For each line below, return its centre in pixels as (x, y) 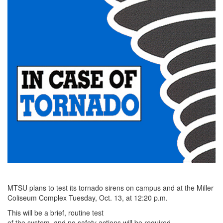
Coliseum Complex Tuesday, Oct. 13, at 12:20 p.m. (88, 198)
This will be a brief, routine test (56, 213)
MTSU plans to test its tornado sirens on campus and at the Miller (111, 188)
